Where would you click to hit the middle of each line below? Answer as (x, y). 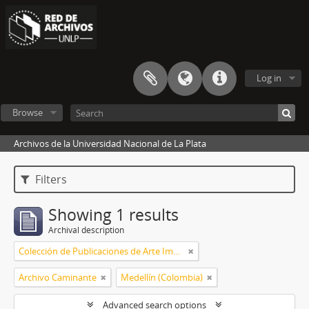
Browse (27, 113)
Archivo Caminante (58, 278)
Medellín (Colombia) (162, 278)
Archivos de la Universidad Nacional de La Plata (110, 144)
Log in (269, 78)
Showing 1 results (113, 215)
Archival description (86, 230)
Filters (50, 180)
